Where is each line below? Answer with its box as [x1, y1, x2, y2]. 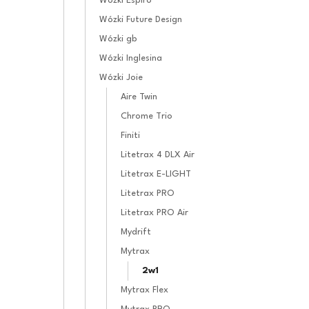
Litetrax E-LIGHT [121, 169, 191, 179]
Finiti [121, 130, 140, 140]
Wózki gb [99, 34, 137, 43]
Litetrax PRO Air [121, 208, 188, 217]
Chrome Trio [121, 111, 172, 121]
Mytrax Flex [121, 285, 168, 295]
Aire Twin [121, 92, 157, 101]
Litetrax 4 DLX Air [121, 150, 195, 159]
